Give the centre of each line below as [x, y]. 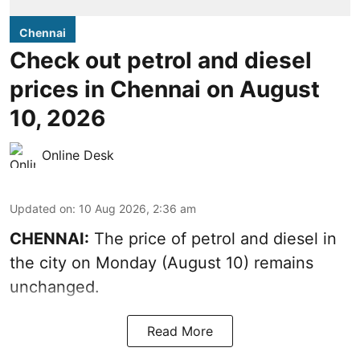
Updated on [41, 208]
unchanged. [55, 286]
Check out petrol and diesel [161, 60]
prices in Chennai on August [165, 89]
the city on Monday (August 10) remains [162, 262]
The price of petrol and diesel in [213, 238]
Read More [180, 331]
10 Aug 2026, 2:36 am [137, 208]
